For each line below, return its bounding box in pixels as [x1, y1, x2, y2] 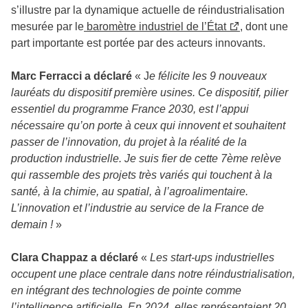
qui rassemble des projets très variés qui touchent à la [11, 168, 272, 181]
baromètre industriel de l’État [84, 20, 226, 32]
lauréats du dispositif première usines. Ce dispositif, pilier [11, 86, 288, 98]
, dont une [240, 20, 288, 32]
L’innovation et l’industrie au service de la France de [11, 201, 264, 214]
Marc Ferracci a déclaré [11, 69, 132, 82]
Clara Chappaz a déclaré [11, 251, 141, 263]
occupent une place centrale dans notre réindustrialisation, [11, 267, 295, 280]
